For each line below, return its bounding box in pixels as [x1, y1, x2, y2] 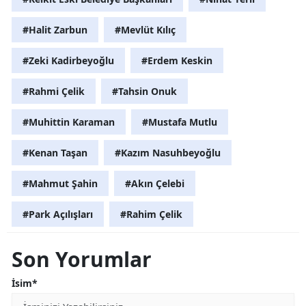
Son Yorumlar [12, 245, 152, 273]
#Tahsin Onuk [112, 84, 177, 98]
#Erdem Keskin [141, 53, 212, 67]
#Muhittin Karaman [23, 115, 115, 128]
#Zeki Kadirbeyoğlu [23, 53, 114, 67]
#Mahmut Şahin [23, 176, 98, 190]
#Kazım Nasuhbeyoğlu [115, 145, 221, 159]
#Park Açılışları [23, 207, 93, 221]
